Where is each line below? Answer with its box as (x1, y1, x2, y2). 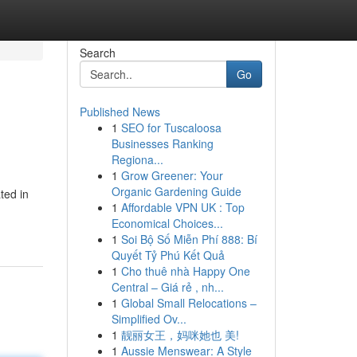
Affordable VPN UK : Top (120, 199, 245, 215)
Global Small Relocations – (120, 295, 257, 311)
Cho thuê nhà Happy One (120, 263, 250, 279)
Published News (79, 104, 160, 120)
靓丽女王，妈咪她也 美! (120, 327, 239, 343)
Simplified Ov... (111, 311, 186, 327)
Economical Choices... (111, 215, 223, 231)
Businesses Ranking (111, 135, 214, 151)
